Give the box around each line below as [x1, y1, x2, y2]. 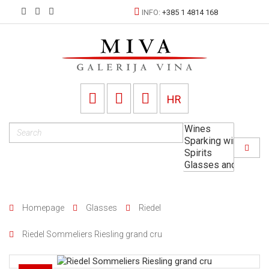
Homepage [22, 203, 64, 213]
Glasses [86, 203, 117, 213]
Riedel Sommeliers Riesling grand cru [22, 229, 162, 239]
